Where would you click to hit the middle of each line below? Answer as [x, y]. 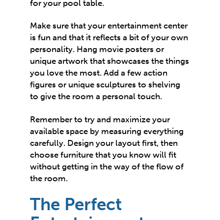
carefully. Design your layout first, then [104, 143]
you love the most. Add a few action [99, 73]
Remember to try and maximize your [100, 119]
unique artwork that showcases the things [110, 61]
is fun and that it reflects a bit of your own [109, 38]
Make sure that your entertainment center [109, 26]
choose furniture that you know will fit [103, 154]
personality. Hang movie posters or [97, 49]
